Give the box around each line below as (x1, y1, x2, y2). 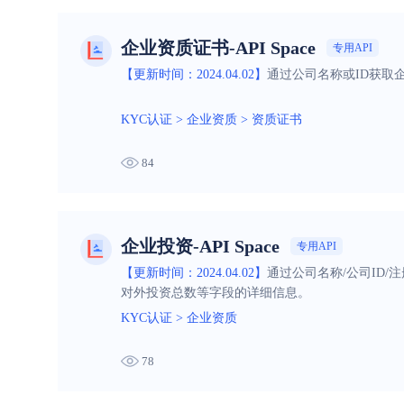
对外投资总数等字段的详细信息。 (121, 286, 310, 300)
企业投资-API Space (121, 235, 280, 256)
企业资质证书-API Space (121, 37, 316, 58)
